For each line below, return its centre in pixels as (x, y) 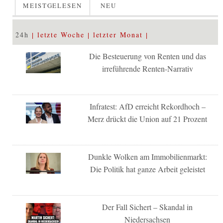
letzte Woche (61, 34)
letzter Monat (118, 34)
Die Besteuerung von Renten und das (147, 56)
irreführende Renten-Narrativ (147, 68)
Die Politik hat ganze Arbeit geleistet (147, 169)
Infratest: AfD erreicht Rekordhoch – (147, 106)
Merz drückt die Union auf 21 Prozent (148, 118)
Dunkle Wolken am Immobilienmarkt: (147, 156)
